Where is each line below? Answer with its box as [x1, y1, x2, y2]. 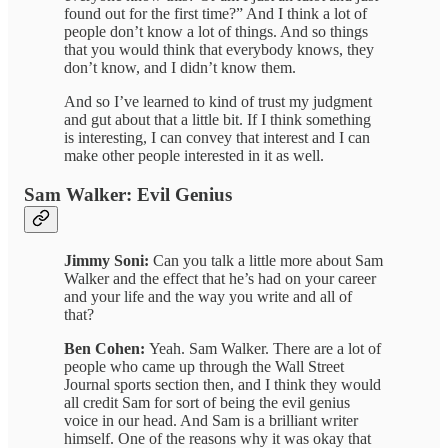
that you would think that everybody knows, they [64, 41, 374, 59]
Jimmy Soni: [64, 251, 153, 269]
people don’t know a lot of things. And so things [64, 23, 368, 41]
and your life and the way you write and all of [64, 287, 352, 305]
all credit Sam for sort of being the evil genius [64, 393, 350, 411]
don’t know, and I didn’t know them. [64, 59, 296, 77]
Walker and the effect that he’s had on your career [64, 269, 376, 287]
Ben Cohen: [64, 339, 149, 357]
